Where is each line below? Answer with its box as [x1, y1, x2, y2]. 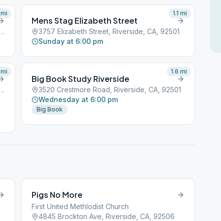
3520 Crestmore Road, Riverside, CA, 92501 [38, 85, 182, 94]
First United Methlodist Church [32, 202, 129, 211]
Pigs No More [32, 189, 83, 200]
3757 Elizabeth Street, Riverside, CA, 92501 [38, 27, 180, 36]
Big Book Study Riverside [32, 74, 130, 84]
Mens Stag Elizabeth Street [32, 15, 138, 26]
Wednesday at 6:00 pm [38, 95, 118, 104]
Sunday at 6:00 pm [38, 37, 104, 45]
